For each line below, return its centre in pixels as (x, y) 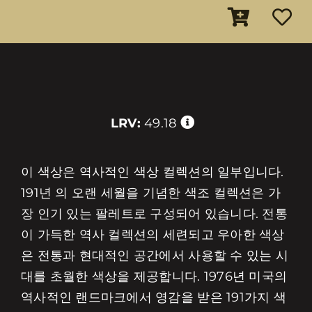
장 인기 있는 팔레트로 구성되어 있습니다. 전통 (154, 214)
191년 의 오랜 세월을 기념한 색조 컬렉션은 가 (151, 193)
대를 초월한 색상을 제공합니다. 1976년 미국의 (154, 276)
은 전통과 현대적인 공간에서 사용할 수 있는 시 (155, 256)
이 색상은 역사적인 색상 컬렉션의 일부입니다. (152, 172)
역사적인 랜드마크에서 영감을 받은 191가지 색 (154, 297)
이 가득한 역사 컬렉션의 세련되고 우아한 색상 (153, 235)
